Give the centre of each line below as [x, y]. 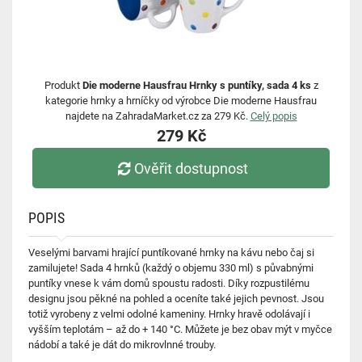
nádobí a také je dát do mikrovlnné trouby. [122, 345]
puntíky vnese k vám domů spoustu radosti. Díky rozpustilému [169, 283]
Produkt [63, 85]
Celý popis [274, 116]
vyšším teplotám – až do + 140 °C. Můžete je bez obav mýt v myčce [180, 329]
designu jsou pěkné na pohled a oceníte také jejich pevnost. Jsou [176, 299]
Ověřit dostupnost [192, 168]
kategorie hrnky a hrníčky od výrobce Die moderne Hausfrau [181, 101]
